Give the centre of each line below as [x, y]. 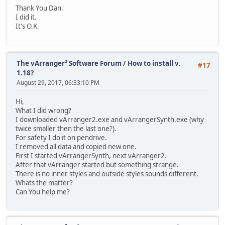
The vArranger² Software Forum [69, 63]
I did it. [26, 17]
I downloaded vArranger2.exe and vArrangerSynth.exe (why [110, 120]
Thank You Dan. [39, 8]
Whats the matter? [44, 183]
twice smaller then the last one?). [66, 129]
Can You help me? [43, 192]
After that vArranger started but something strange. [97, 165]
